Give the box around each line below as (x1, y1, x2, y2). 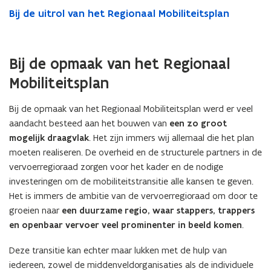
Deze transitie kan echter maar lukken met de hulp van (9, 244, 227, 256)
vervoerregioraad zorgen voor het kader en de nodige (9, 161, 223, 172)
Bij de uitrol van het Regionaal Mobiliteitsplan (9, 7, 229, 20)
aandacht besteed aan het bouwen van (9, 117, 169, 129)
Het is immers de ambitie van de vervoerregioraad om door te (9, 190, 258, 201)
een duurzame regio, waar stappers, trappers (62, 204, 255, 217)
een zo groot (169, 117, 227, 129)
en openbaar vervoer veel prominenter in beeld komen (9, 219, 242, 231)
